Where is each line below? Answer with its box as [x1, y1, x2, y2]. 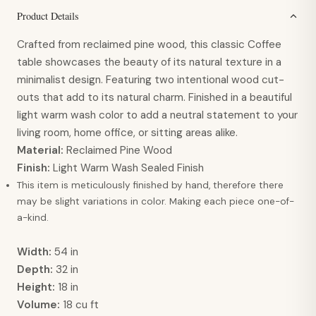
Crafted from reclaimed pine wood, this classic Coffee [17, 37, 281, 52]
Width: [17, 245, 51, 260]
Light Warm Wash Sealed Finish [50, 161, 204, 176]
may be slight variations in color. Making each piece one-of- [17, 195, 294, 208]
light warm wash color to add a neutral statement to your [17, 108, 298, 123]
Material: [17, 143, 63, 158]
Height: [17, 280, 55, 295]
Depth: [17, 262, 53, 277]
